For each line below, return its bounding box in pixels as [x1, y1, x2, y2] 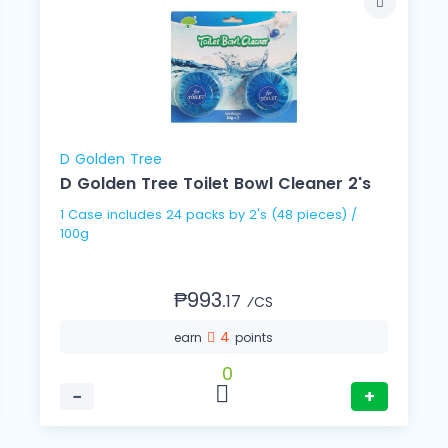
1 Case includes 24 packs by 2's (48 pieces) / [60, 206, 358, 224]
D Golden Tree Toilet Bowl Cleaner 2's [60, 172, 372, 196]
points [235, 329, 274, 347]
